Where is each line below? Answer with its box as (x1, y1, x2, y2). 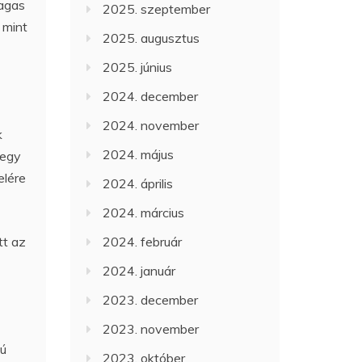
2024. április (103, 175, 174, 192)
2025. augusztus (103, 30, 200, 46)
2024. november (103, 117, 200, 133)
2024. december (103, 88, 199, 104)
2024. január (103, 263, 176, 279)
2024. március (103, 204, 185, 221)
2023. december (103, 292, 199, 308)
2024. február (103, 234, 183, 250)
